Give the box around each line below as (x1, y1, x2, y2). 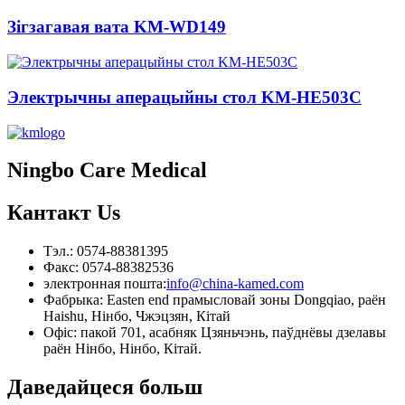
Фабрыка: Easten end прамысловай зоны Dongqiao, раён (43, 292, 386, 308)
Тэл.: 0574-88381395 (43, 243, 168, 259)
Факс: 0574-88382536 (43, 259, 174, 276)
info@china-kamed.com (166, 276, 304, 292)
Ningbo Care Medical (7, 158, 207, 183)
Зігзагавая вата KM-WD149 (7, 17, 226, 37)
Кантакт (7, 201, 91, 225)
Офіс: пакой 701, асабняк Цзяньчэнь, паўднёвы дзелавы (43, 325, 386, 341)
